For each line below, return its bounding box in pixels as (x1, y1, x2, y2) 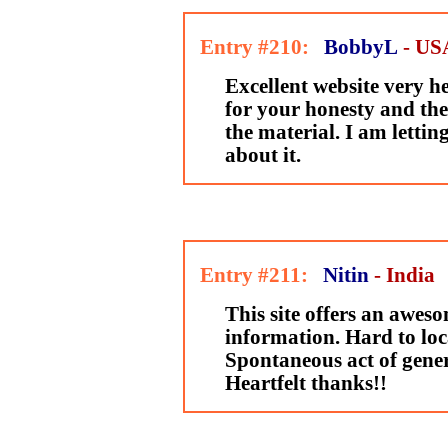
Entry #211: (184, 264, 318, 286)
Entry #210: (184, 36, 319, 58)
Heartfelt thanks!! (224, 372, 387, 394)
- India (373, 264, 435, 286)
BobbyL (323, 36, 398, 58)
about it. (224, 144, 301, 166)
